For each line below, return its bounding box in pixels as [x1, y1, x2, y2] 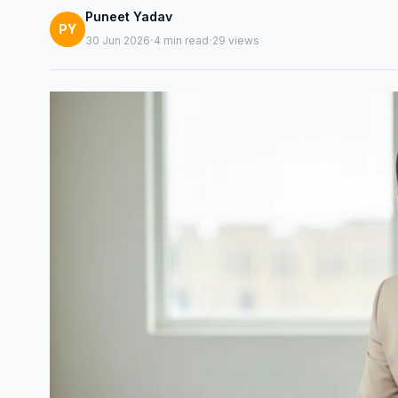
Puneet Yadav [85, 9, 172, 24]
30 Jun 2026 [85, 33, 150, 47]
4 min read [154, 33, 209, 47]
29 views [212, 33, 259, 47]
